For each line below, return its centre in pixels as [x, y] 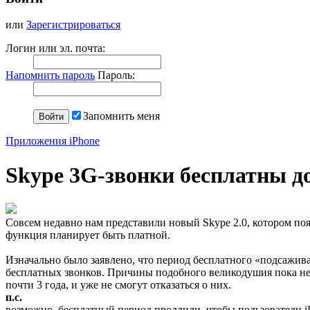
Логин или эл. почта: [55, 48]
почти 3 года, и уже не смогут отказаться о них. [118, 285]
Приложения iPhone [53, 141]
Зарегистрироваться [73, 25]
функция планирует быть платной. [88, 235]
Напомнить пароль [50, 75]
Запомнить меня [121, 116]
